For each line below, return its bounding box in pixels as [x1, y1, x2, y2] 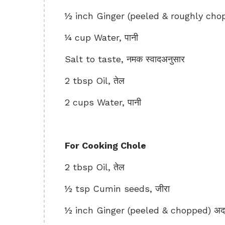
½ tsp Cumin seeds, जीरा [65, 183, 170, 194]
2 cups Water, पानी [65, 97, 141, 107]
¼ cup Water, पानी [65, 32, 138, 43]
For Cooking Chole [65, 140, 146, 151]
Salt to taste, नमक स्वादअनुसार [65, 54, 185, 64]
